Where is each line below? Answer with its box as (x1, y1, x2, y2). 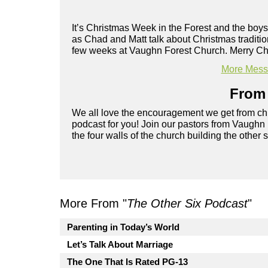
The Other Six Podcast (127, 196, 248, 210)
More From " (60, 196, 127, 210)
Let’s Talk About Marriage (67, 239, 173, 249)
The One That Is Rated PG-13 (67, 256, 188, 267)
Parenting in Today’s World (67, 221, 179, 232)
